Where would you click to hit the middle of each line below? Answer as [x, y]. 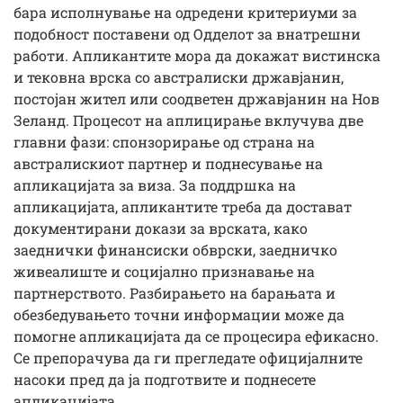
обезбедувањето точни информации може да [179, 315]
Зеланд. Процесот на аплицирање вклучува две [188, 121]
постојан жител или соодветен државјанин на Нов [197, 99]
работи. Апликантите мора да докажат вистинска [197, 56]
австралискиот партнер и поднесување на [168, 164]
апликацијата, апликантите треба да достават [183, 207]
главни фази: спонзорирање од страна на [164, 142]
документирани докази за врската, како [161, 228]
